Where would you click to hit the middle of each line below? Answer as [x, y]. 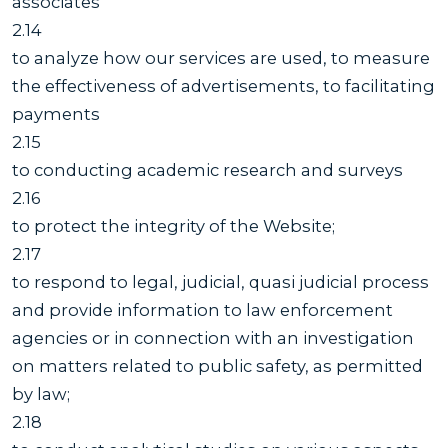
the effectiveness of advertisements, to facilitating [223, 85]
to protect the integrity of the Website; [173, 225]
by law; [41, 393]
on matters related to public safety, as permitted [217, 365]
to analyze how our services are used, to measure [221, 57]
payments [56, 113]
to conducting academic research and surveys [207, 169]
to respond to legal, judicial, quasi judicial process [220, 281]
